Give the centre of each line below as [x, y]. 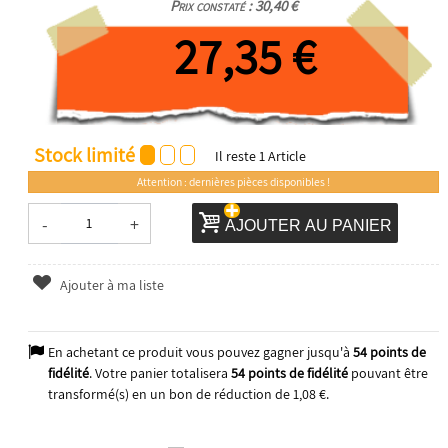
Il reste [235, 155]
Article [286, 155]
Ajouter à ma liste [111, 284]
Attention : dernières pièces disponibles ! [233, 181]
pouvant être [387, 372]
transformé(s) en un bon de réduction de [170, 393]
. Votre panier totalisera [159, 372]
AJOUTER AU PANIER [309, 225]
